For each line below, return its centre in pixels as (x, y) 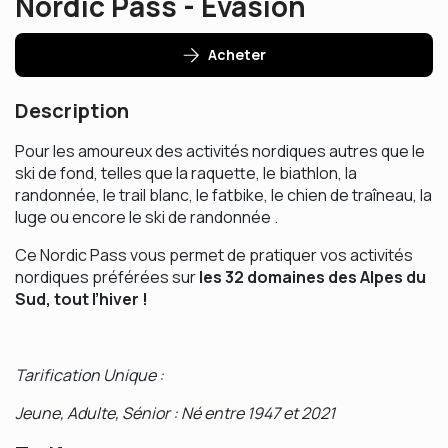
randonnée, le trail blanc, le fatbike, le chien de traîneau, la (223, 195)
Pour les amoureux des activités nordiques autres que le (220, 151)
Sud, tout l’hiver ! (81, 299)
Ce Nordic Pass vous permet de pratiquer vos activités (214, 255)
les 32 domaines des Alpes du (312, 277)
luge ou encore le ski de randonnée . (146, 217)
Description (72, 110)
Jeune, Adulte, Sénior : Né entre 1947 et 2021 (175, 413)
